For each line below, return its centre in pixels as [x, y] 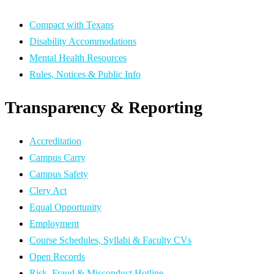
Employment [54, 224]
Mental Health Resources [78, 57]
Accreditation [55, 141]
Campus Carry [57, 158]
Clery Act [48, 191]
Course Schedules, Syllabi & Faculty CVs [110, 240]
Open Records [57, 257]
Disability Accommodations [83, 41]
